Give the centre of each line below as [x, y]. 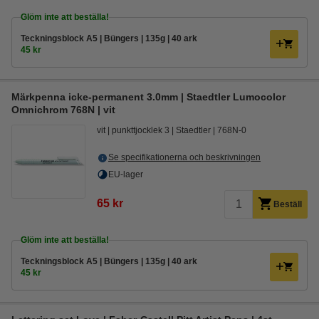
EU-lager [126, 174]
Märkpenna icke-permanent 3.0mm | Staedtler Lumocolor [148, 97]
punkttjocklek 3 [141, 130]
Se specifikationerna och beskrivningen [184, 157]
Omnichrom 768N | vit [63, 110]
